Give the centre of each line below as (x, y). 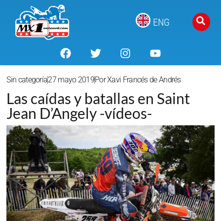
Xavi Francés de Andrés (143, 80)
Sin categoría (27, 80)
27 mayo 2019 (71, 80)
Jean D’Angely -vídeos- (79, 113)
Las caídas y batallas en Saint (98, 98)
